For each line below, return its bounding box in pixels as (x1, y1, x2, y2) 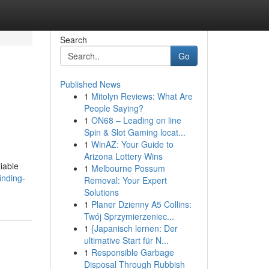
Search (59, 34, 87, 46)
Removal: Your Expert (83, 174, 167, 186)
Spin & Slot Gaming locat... (83, 126, 186, 138)
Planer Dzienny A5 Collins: (91, 198, 192, 210)
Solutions (83, 186, 119, 198)
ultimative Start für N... (83, 234, 169, 246)
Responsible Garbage (91, 246, 174, 258)
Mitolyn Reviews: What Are (91, 90, 193, 102)
